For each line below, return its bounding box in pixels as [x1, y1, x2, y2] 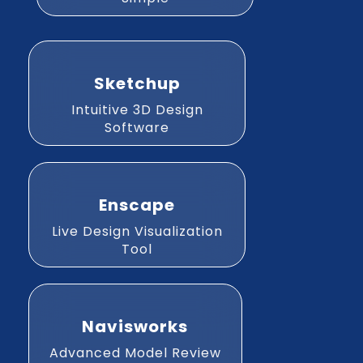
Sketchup [93, 72, 181, 96]
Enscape [99, 194, 176, 217]
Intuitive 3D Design [70, 100, 203, 120]
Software [105, 118, 170, 138]
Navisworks [82, 315, 189, 339]
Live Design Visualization [51, 222, 223, 241]
